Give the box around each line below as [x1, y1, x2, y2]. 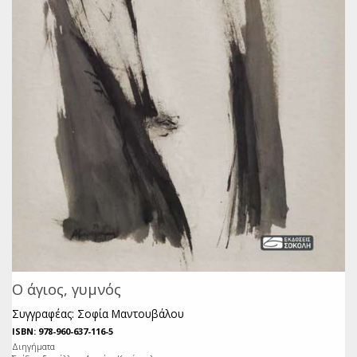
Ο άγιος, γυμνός [12, 279, 121, 299]
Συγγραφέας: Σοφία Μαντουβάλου [12, 305, 184, 321]
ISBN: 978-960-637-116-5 [12, 324, 113, 337]
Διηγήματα [12, 339, 55, 352]
